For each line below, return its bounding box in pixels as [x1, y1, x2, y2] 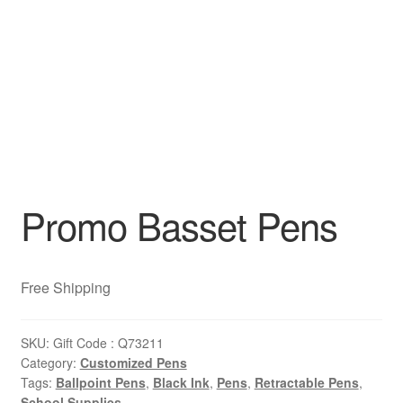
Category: [20, 353, 80, 372]
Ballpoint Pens [55, 372, 146, 391]
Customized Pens [79, 353, 187, 372]
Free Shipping [20, 277, 111, 299]
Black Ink [152, 372, 210, 391]
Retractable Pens [254, 372, 359, 391]
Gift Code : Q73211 [52, 333, 164, 352]
